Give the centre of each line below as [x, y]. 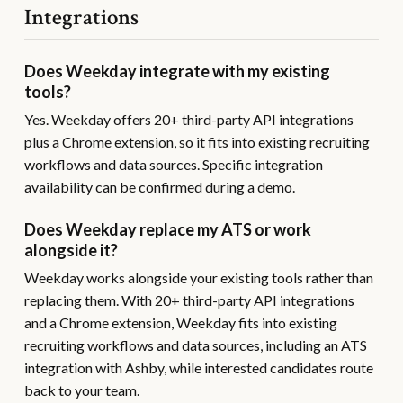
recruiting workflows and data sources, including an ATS [195, 345]
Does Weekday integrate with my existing [177, 71]
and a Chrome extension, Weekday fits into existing [180, 322]
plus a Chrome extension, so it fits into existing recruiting [197, 142]
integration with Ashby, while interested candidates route [198, 367]
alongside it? [71, 250]
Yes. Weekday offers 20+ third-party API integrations [188, 119]
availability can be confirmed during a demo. [159, 187]
